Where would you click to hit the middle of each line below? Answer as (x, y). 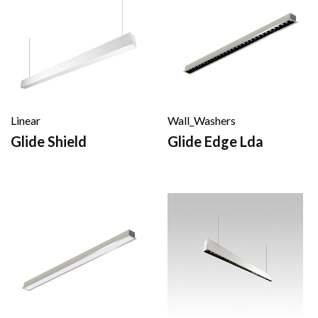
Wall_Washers (202, 120)
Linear (26, 120)
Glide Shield (49, 141)
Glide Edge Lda (215, 141)
